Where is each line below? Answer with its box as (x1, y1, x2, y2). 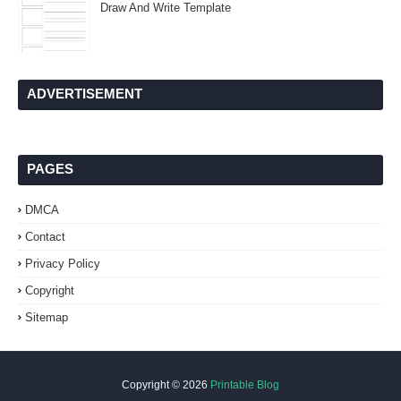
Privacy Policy (25, 257, 100, 270)
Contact (25, 230, 65, 243)
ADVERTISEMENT (27, 86, 142, 101)
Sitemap (25, 311, 68, 324)
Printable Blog (210, 379, 279, 391)
